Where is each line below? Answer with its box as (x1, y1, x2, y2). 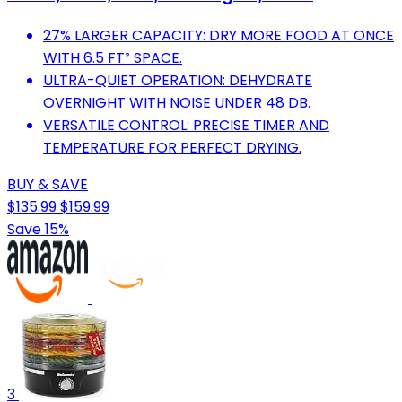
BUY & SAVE (7, 174, 88, 196)
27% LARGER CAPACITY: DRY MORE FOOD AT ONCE (43, 25, 394, 47)
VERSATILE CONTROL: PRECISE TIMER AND (43, 115, 329, 136)
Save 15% (7, 219, 69, 240)
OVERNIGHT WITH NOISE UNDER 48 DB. (43, 92, 310, 114)
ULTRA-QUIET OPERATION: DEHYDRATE (43, 70, 312, 92)
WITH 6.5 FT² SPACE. (43, 48, 182, 69)
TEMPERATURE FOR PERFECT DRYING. (43, 137, 301, 159)
